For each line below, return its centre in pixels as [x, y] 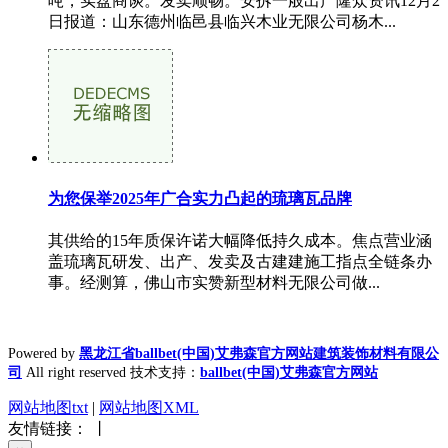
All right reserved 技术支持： [113, 372]
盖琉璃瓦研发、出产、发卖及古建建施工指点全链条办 [240, 261]
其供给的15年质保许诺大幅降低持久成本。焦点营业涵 [240, 240]
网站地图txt [48, 407]
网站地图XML [149, 407]
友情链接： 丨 [58, 428]
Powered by [43, 353]
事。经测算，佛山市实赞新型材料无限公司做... [214, 282]
